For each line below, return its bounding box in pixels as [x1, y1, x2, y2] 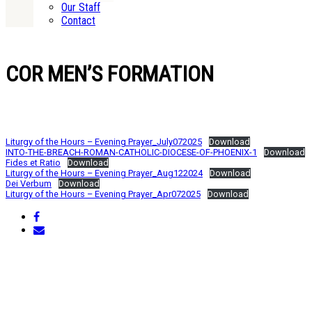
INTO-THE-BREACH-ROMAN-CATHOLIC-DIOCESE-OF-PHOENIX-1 [6, 147, 257, 158]
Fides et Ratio [6, 157, 61, 169]
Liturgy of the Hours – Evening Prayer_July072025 [6, 136, 202, 148]
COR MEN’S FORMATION [6, 60, 214, 87]
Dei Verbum [6, 178, 52, 189]
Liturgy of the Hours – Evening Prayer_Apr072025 [6, 189, 201, 200]
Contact [61, 14, 95, 28]
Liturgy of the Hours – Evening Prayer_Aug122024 [6, 168, 203, 179]
